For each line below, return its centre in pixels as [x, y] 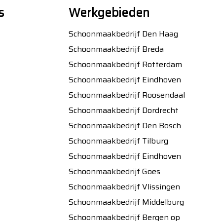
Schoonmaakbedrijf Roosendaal [127, 95]
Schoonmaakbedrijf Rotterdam [125, 65]
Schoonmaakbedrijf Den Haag [123, 34]
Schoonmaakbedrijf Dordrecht [123, 110]
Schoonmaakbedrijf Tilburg [118, 141]
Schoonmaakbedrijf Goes [114, 172]
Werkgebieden [109, 13]
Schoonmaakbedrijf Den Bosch [125, 126]
